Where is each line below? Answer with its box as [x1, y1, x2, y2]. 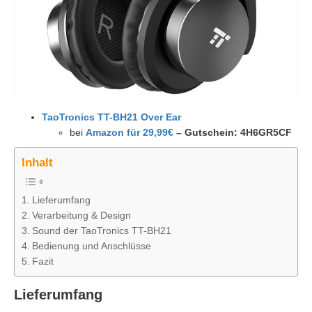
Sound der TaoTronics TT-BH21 [31, 224, 171, 236]
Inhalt [22, 155, 53, 169]
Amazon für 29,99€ [86, 126, 173, 138]
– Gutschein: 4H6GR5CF [173, 126, 292, 138]
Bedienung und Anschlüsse [31, 240, 151, 251]
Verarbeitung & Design [31, 209, 131, 221]
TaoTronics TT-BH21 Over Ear [42, 111, 181, 123]
